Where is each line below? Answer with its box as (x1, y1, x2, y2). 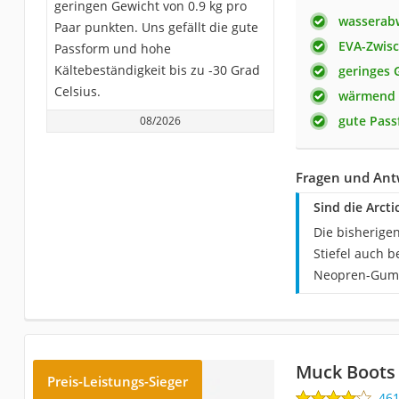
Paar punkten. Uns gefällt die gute (53, 19, 258, 37)
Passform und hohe (53, 40, 171, 58)
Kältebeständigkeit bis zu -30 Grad (53, 61, 260, 79)
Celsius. (53, 83, 101, 101)
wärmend (338, 87, 395, 105)
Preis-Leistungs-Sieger (46, 372, 188, 391)
